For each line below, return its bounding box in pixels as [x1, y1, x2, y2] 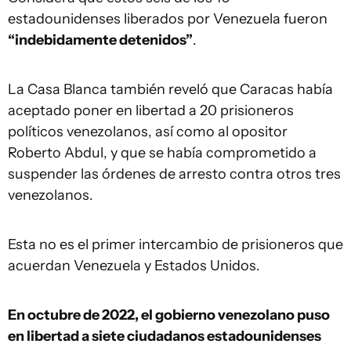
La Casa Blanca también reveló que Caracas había [8, 80, 333, 98]
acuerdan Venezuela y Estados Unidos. [8, 256, 260, 274]
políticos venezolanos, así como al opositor [8, 122, 288, 140]
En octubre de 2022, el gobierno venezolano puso [8, 306, 330, 324]
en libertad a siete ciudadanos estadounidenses [8, 327, 321, 345]
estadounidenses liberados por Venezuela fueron [8, 9, 327, 27]
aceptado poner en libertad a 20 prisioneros [8, 101, 294, 119]
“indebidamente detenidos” [8, 31, 193, 49]
